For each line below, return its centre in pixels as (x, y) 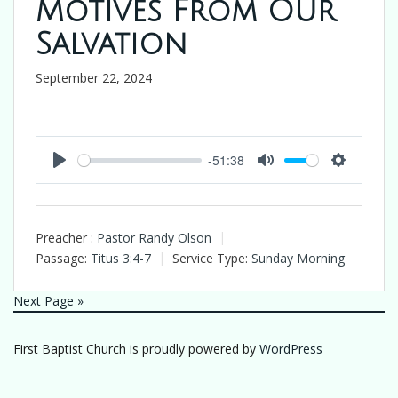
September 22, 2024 (94, 78)
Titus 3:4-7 (121, 259)
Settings (361, 178)
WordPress (291, 348)
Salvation (111, 45)
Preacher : (64, 238)
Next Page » (48, 300)
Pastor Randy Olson (154, 238)
